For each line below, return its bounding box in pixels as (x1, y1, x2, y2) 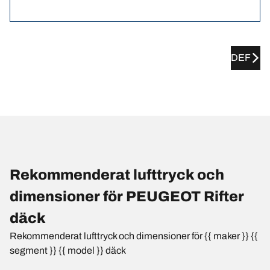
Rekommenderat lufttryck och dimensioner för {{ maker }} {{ (10, 230, 258, 241)
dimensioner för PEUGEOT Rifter (10, 188, 244, 204)
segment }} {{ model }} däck (10, 245, 126, 256)
